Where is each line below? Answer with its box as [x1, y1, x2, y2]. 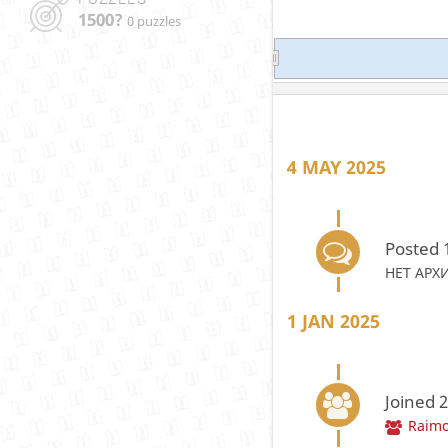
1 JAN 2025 [286, 308, 380, 333]
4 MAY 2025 [286, 155, 386, 179]
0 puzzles [126, 13, 181, 31]
